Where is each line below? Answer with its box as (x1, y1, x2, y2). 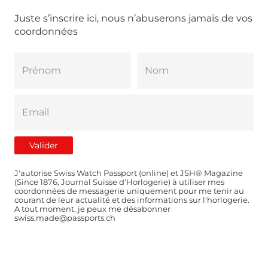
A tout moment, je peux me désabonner (14, 204, 170, 214)
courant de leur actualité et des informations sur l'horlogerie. (14, 195, 249, 205)
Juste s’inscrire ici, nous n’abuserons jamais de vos (14, 12, 252, 24)
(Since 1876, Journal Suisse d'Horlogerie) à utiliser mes (14, 177, 224, 187)
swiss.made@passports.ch (14, 213, 115, 223)
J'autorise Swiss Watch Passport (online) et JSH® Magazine (14, 168, 243, 178)
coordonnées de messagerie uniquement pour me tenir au (14, 186, 244, 196)
